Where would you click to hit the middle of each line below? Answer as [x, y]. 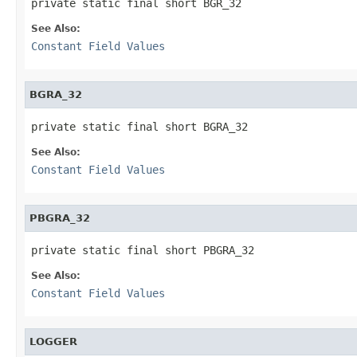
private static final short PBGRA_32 [143, 250]
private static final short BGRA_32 [139, 126]
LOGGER [53, 341]
